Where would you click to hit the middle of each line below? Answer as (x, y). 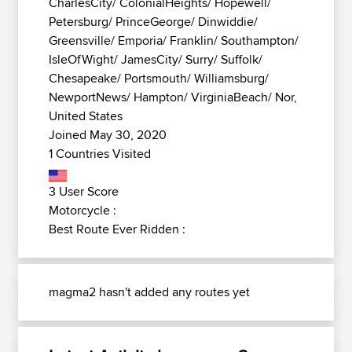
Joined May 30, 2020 (108, 135)
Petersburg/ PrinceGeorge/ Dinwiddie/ (153, 22)
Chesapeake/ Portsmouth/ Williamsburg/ (159, 78)
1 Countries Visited (100, 154)
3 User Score (84, 191)
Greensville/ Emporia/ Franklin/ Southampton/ (174, 40)
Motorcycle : (82, 210)
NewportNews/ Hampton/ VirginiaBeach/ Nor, (173, 97)
